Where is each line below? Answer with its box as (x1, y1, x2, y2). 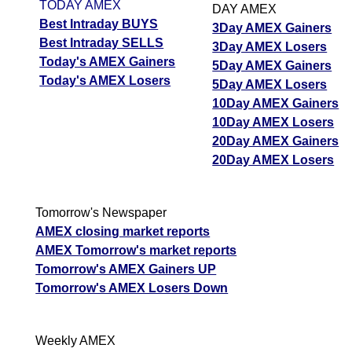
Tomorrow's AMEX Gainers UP (35, 262, 217, 277)
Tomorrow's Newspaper (35, 206, 167, 220)
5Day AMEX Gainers (212, 59, 332, 73)
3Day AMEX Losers (212, 40, 328, 54)
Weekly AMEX (35, 334, 116, 348)
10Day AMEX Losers (212, 115, 335, 130)
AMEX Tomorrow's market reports (35, 244, 237, 258)
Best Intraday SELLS (39, 36, 164, 50)
